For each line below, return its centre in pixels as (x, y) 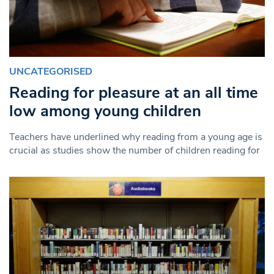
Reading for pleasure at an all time (134, 92)
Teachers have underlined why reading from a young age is (136, 137)
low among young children (105, 111)
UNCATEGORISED (51, 72)
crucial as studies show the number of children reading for (135, 150)
